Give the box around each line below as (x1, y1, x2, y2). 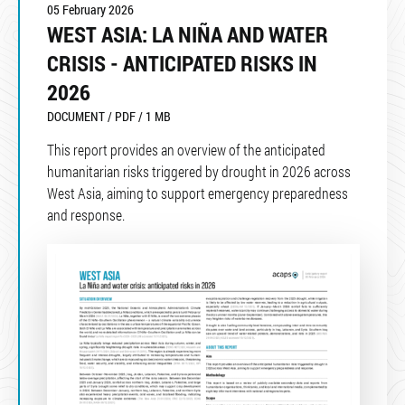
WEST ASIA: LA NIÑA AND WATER (47, 20, 328, 50)
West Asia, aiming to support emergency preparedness (47, 184, 348, 203)
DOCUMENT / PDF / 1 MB (47, 108, 171, 126)
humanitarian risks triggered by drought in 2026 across (47, 162, 351, 182)
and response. (47, 205, 127, 225)
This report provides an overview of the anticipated (47, 140, 325, 160)
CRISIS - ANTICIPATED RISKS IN (47, 49, 317, 79)
